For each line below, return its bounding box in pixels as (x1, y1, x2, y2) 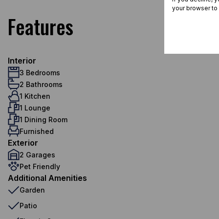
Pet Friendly (20, 162, 60, 171)
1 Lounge (20, 103, 50, 112)
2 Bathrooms (20, 80, 63, 88)
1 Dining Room (20, 115, 67, 124)
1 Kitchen (20, 91, 50, 100)
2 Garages (20, 150, 55, 159)
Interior (8, 56, 36, 66)
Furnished (20, 127, 54, 135)
